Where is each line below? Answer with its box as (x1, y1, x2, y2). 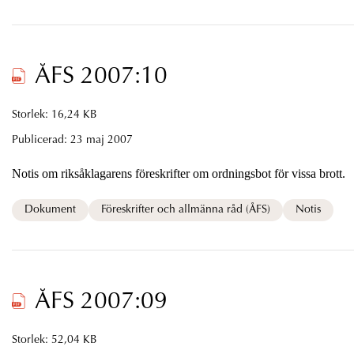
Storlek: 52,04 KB (11, 334, 97, 346)
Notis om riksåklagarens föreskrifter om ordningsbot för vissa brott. (11, 166, 345, 180)
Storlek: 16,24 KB (11, 109, 97, 121)
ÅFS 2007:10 (34, 65, 168, 89)
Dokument (24, 204, 76, 216)
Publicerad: (11, 134, 70, 146)
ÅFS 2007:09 (34, 290, 168, 314)
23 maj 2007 (70, 134, 133, 146)
